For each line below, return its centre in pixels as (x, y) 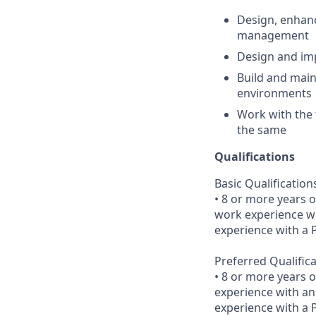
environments (274, 93)
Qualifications (255, 156)
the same (262, 129)
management (273, 35)
